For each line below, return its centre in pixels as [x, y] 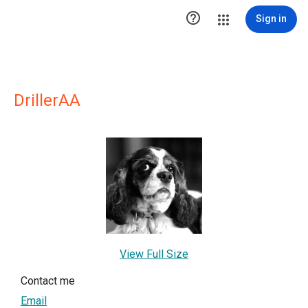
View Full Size [154, 254]
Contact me [48, 281]
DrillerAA [47, 100]
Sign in [271, 19]
